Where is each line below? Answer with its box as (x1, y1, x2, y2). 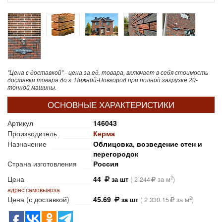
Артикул (7, 118, 33, 128)
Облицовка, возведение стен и (93, 139, 202, 149)
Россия (93, 159, 118, 169)
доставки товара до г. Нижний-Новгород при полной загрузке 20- (7, 77, 198, 84)
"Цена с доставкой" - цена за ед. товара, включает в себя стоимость (7, 69, 208, 77)
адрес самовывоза (7, 185, 60, 194)
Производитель (7, 128, 57, 139)
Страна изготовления (7, 159, 77, 169)
